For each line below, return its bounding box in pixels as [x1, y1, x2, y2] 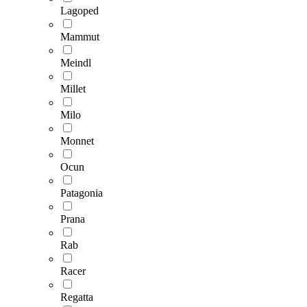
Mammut [60, 31, 99, 43]
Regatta [60, 291, 93, 304]
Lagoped [60, 5, 99, 17]
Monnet [60, 135, 94, 147]
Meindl [60, 57, 91, 69]
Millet [60, 83, 86, 95]
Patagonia [60, 187, 103, 199]
